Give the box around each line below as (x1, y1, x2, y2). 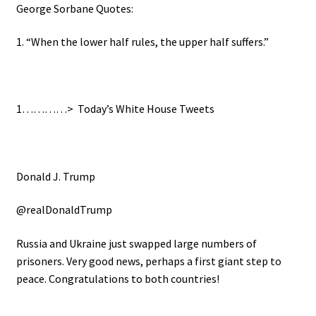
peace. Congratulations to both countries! (16, 272, 219, 286)
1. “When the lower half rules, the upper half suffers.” (16, 35, 269, 49)
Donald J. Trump (16, 169, 95, 183)
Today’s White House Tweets (75, 102, 214, 116)
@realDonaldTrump (16, 202, 112, 217)
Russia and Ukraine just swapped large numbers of (16, 236, 257, 250)
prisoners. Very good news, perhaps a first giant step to (16, 254, 281, 268)
